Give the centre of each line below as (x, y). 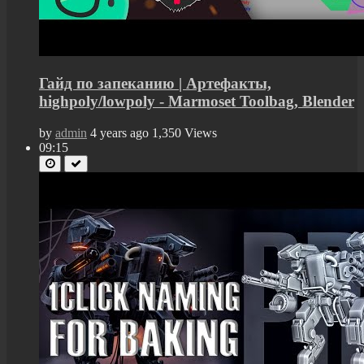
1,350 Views (184, 132)
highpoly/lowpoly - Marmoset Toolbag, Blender (197, 102)
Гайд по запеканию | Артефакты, (155, 84)
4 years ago (119, 132)
